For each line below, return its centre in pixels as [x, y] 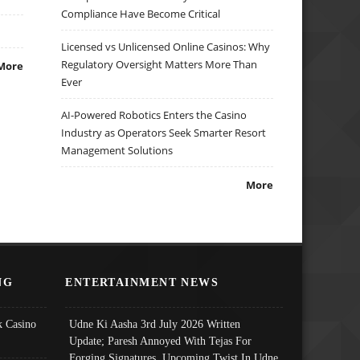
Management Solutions [117, 151]
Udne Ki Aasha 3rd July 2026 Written [155, 323]
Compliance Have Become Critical [141, 14]
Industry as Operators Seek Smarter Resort [164, 133]
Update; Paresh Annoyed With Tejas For [161, 340]
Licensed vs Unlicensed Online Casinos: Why [166, 47]
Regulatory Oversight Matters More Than [160, 65]
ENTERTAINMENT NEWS [142, 282]
